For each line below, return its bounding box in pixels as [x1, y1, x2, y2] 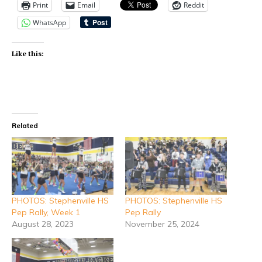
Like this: [12, 49, 44, 58]
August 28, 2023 [12, 219, 74, 230]
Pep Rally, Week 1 [12, 207, 80, 218]
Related [12, 120, 38, 130]
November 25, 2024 [125, 219, 199, 230]
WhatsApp [33, 17, 66, 27]
